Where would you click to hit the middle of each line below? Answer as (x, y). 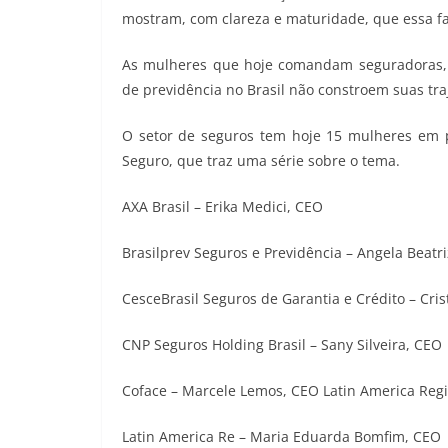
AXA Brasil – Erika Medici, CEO (222, 207)
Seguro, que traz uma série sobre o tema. (261, 161)
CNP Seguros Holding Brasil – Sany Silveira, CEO (282, 345)
